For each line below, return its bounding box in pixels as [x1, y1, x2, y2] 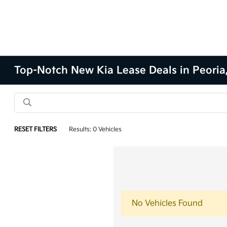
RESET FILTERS [14, 126, 57, 133]
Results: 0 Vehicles [69, 126, 122, 133]
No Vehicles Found [132, 199, 203, 208]
